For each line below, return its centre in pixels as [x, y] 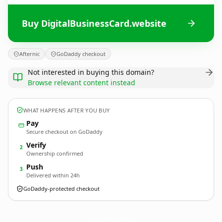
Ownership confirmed [55, 153]
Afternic [29, 54]
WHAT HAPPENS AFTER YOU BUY [67, 110]
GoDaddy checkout [81, 54]
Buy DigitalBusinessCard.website [94, 23]
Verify [36, 145]
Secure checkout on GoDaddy [64, 132]
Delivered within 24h [53, 175]
